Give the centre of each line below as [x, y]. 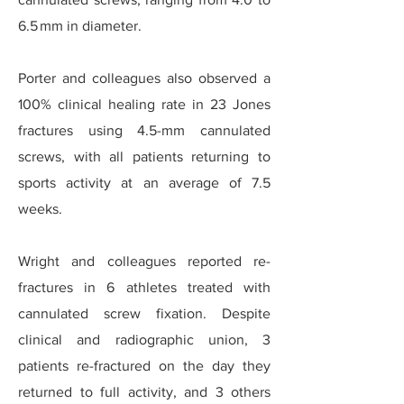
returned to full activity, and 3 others [144, 392]
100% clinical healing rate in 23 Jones [144, 104]
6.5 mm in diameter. [80, 26]
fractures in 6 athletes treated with [144, 287]
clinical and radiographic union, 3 [144, 340]
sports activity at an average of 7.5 [144, 183]
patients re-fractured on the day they [144, 366]
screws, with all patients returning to [144, 156]
